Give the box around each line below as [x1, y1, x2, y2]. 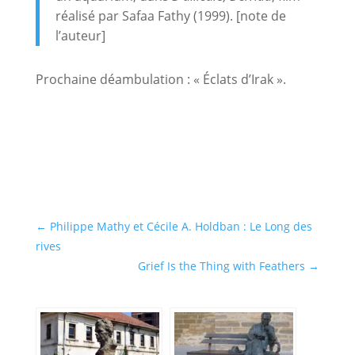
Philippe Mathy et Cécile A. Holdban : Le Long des [49, 218, 312, 234]
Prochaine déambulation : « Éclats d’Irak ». [35, 70, 286, 88]
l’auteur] [55, 26, 105, 44]
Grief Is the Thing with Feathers [138, 258, 306, 273]
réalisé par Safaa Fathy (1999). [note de [55, 6, 286, 25]
